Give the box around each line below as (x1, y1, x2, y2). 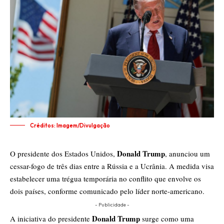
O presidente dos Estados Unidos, (10, 148, 117, 159)
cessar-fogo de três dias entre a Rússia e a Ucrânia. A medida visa (10, 161, 214, 171)
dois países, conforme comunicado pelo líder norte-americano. (10, 186, 204, 196)
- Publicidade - (94, 201, 129, 208)
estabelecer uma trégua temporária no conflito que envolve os (10, 173, 201, 184)
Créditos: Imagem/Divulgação (30, 122, 110, 129)
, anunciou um (165, 148, 210, 159)
